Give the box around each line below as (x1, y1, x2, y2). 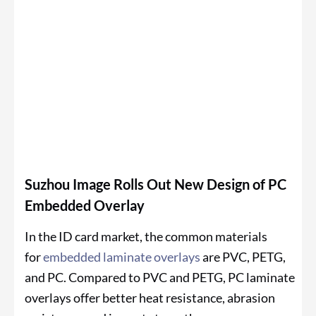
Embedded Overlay (25, 197, 145, 214)
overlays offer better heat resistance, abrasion (25, 290, 275, 306)
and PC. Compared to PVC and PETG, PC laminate (25, 269, 295, 286)
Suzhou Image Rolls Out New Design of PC (25, 176, 286, 193)
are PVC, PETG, (200, 249, 286, 265)
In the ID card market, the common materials (25, 229, 267, 245)
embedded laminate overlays (43, 249, 200, 265)
